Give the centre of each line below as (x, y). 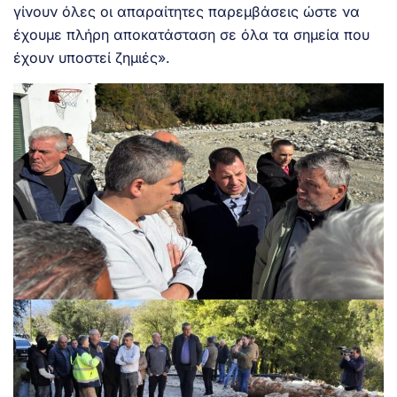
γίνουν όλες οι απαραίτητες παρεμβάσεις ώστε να (187, 11)
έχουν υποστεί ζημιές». (92, 57)
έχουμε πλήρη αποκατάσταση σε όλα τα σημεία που (191, 34)
